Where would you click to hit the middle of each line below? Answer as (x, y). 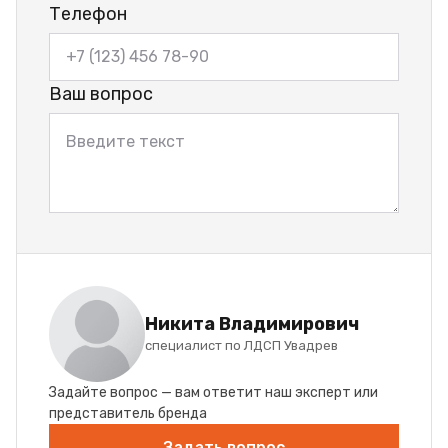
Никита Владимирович (252, 323)
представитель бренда (128, 413)
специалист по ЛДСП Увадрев (241, 345)
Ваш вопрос (101, 93)
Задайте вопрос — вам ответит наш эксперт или (213, 392)
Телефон (88, 13)
